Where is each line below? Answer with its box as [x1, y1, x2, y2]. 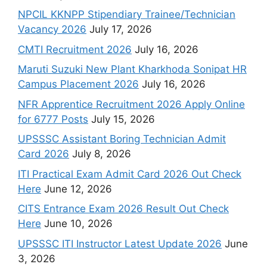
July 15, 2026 [91, 113, 155, 125]
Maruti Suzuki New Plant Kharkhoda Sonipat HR [18, 63, 247, 76]
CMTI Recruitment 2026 [18, 43, 132, 55]
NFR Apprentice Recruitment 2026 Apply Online [18, 98, 245, 110]
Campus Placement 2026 [18, 78, 139, 91]
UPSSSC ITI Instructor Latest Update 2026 [18, 237, 222, 250]
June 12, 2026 [44, 182, 112, 195]
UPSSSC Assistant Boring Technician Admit [18, 133, 226, 145]
